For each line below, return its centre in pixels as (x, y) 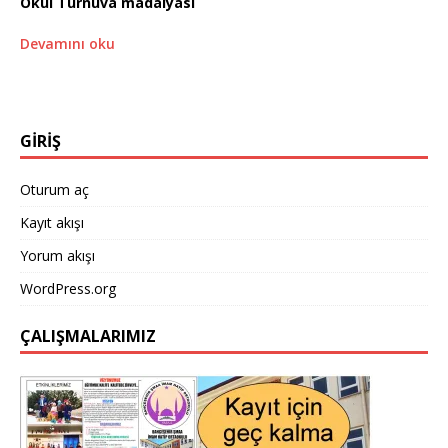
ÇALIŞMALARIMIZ (88, 335)
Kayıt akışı (52, 222)
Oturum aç (54, 189)
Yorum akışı (57, 255)
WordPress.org (68, 288)
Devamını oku (67, 43)
